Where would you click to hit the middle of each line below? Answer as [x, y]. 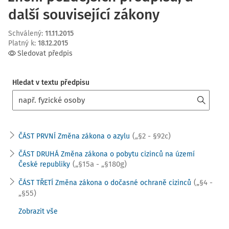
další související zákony [84, 15]
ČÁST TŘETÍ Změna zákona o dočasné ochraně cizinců [105, 183]
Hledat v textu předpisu [51, 83]
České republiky [44, 164]
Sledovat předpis [45, 53]
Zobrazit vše [38, 211]
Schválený [25, 33]
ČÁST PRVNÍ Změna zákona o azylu [74, 136]
